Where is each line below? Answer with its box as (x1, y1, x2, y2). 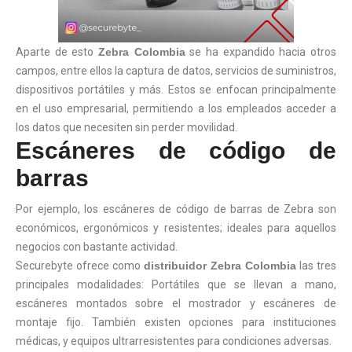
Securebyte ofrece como (16, 258, 144, 272)
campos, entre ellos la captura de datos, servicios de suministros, (16, 64, 336, 77)
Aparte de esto (16, 45, 98, 58)
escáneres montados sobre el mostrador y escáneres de (16, 296, 336, 310)
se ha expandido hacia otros (185, 45, 337, 58)
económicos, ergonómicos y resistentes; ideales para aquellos (16, 221, 336, 234)
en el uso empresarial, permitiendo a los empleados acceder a (16, 101, 336, 115)
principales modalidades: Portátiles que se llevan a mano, (16, 277, 336, 291)
